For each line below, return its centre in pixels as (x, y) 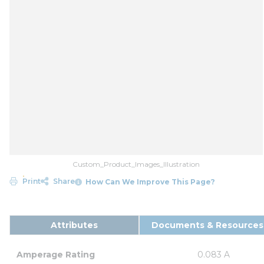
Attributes (74, 225)
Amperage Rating (56, 254)
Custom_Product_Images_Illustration (136, 164)
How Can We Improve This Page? (151, 181)
